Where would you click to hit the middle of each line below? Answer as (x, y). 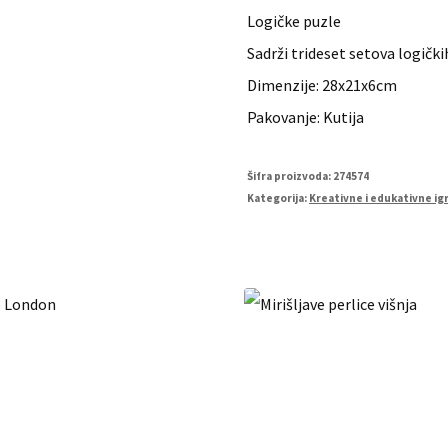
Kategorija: (278, 198)
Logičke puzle (294, 21)
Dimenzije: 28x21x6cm (322, 85)
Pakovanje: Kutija (306, 117)
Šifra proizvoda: (290, 176)
